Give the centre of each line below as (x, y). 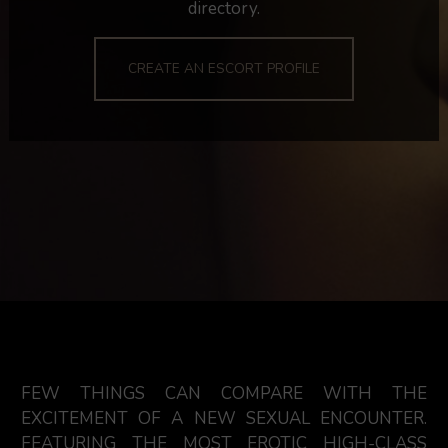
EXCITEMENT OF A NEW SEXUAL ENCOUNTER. (224, 418)
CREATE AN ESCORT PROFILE (224, 68)
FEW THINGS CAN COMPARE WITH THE (224, 393)
